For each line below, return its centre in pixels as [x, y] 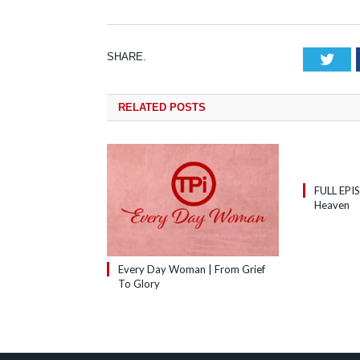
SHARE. [127, 57]
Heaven [332, 205]
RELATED [142, 108]
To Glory [139, 284]
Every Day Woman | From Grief [192, 270]
